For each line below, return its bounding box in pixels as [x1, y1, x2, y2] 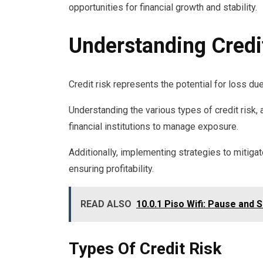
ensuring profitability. [69, 163, 154, 174]
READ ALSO [80, 198, 131, 210]
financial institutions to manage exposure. [69, 120, 238, 132]
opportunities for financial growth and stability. [69, 2, 257, 14]
